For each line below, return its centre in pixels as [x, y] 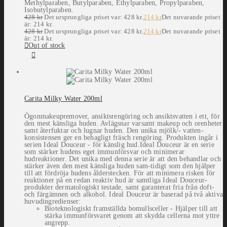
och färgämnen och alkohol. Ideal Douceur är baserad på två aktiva [124, 195]
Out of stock [47, 46]
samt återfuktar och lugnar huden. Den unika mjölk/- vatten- [114, 131]
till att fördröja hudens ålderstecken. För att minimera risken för [120, 173]
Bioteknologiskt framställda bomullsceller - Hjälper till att [131, 209]
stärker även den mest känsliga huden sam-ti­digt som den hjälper [120, 166]
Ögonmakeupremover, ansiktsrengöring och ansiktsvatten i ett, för [122, 117]
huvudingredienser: [53, 202]
